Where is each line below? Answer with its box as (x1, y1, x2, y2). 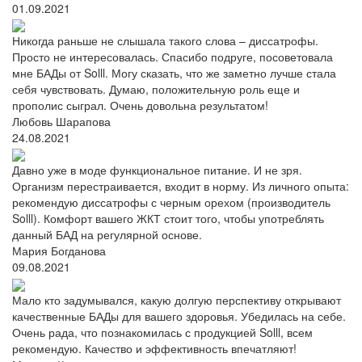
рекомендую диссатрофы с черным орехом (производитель (12, 194, 330, 211)
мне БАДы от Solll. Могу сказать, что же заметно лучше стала (12, 64, 336, 81)
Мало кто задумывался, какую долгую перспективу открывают (12, 291, 341, 308)
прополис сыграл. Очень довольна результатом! (12, 96, 268, 113)
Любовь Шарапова (12, 112, 111, 129)
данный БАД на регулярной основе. (12, 226, 202, 243)
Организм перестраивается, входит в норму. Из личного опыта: (12, 178, 349, 195)
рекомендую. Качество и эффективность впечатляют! (12, 339, 297, 356)
